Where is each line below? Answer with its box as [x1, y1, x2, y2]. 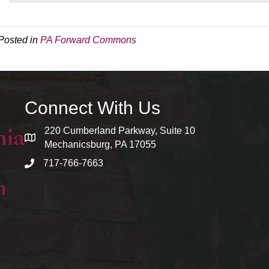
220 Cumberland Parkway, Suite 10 [44, 125, 195, 136]
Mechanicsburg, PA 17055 [44, 139, 156, 150]
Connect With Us [24, 97, 160, 118]
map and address [23, 133, 98, 144]
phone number [23, 159, 86, 170]
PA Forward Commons [40, 34, 137, 45]
